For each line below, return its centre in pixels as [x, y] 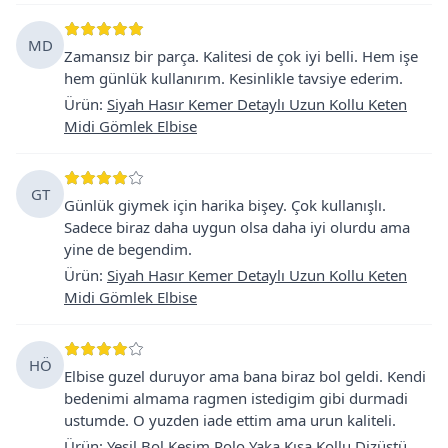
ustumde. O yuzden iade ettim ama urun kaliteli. [230, 419]
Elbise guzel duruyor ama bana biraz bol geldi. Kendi [245, 375]
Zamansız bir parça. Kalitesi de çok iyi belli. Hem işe [241, 55]
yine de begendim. [128, 248]
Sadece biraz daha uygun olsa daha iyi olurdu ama [237, 226]
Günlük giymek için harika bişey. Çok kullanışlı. [225, 204]
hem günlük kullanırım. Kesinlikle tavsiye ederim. [233, 77]
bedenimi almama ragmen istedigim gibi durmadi [236, 397]
